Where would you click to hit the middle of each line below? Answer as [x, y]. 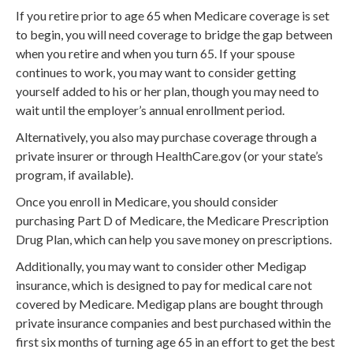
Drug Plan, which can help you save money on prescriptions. [174, 239]
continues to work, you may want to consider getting [156, 72]
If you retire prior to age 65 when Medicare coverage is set [173, 15]
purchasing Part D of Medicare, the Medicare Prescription [172, 220]
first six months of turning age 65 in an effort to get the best [175, 341]
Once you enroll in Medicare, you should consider [147, 201]
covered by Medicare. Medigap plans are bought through [169, 303]
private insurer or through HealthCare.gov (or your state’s [169, 155]
